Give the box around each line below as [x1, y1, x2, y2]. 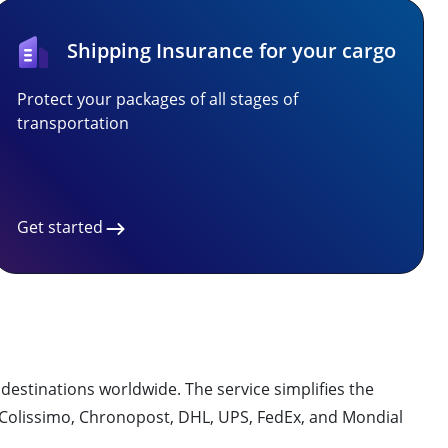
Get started [17, 216, 103, 238]
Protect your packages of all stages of [17, 88, 298, 110]
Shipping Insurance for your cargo [67, 37, 396, 64]
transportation [17, 112, 129, 134]
